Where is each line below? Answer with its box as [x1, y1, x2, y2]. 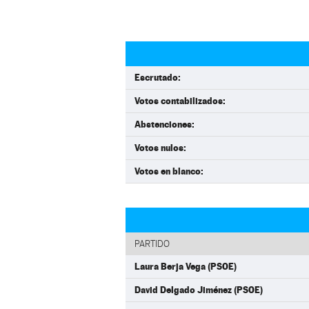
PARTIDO [134, 239, 170, 249]
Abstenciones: [134, 119, 195, 130]
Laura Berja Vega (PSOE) [134, 261, 237, 272]
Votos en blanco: [134, 166, 203, 177]
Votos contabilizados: [134, 95, 226, 106]
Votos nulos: [134, 142, 186, 153]
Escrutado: [134, 72, 181, 83]
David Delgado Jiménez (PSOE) [134, 284, 263, 295]
